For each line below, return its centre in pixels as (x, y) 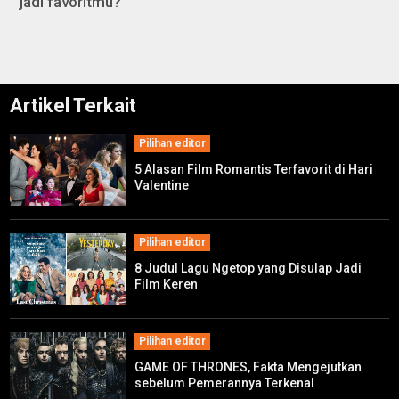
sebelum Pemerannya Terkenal (225, 383)
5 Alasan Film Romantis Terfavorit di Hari (254, 169)
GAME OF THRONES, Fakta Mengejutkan (248, 366)
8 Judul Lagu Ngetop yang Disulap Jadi (248, 268)
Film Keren (167, 284)
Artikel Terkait (73, 105)
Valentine (162, 185)
